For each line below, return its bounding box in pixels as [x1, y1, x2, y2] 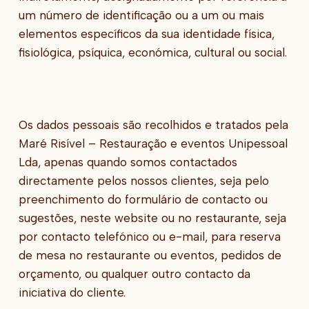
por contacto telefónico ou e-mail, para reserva [18, 230, 281, 244]
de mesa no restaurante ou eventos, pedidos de [18, 248, 281, 263]
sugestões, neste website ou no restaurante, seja [18, 211, 286, 226]
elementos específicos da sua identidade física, [18, 27, 275, 41]
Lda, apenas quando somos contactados [18, 155, 237, 170]
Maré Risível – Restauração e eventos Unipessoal [18, 137, 288, 151]
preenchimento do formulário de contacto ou [18, 192, 268, 207]
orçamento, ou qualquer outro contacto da [18, 267, 250, 281]
